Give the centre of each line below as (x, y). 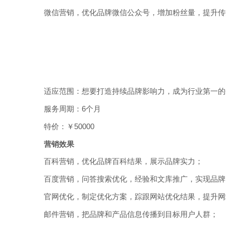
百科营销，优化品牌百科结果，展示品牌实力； (123, 162)
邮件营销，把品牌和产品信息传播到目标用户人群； (131, 214)
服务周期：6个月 (72, 109)
